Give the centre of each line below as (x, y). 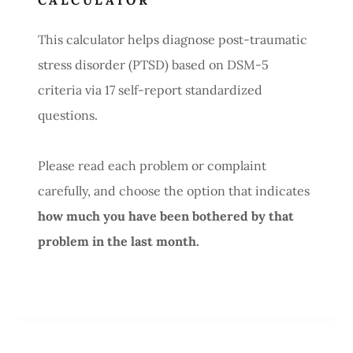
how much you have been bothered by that (166, 216)
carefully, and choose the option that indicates (174, 191)
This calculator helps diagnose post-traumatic (173, 39)
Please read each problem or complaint (152, 165)
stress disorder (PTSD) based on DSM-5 (153, 65)
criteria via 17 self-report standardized (150, 90)
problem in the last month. (120, 241)
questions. (71, 115)
